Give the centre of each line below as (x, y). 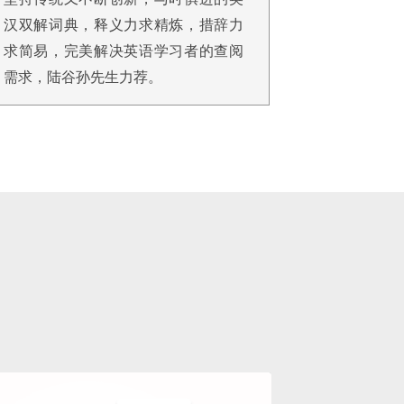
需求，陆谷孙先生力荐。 (83, 76)
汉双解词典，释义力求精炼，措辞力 (124, 24)
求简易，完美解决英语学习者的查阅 (124, 50)
